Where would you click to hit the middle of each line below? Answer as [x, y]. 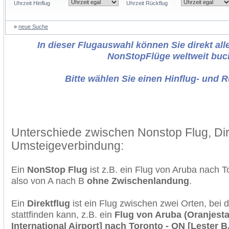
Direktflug [49, 203]
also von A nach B [49, 181]
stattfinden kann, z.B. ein [63, 214]
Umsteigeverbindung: [67, 146]
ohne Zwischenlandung [138, 181]
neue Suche [33, 27]
